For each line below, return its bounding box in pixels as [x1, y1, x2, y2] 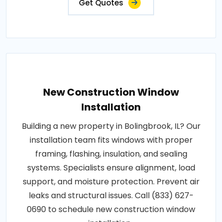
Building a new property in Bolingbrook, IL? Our [21, 120, 201, 132]
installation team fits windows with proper [29, 134, 193, 146]
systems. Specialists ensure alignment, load [27, 162, 195, 174]
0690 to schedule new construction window [27, 204, 195, 216]
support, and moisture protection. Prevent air [22, 176, 200, 188]
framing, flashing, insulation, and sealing [35, 148, 187, 160]
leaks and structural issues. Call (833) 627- [28, 190, 194, 202]
